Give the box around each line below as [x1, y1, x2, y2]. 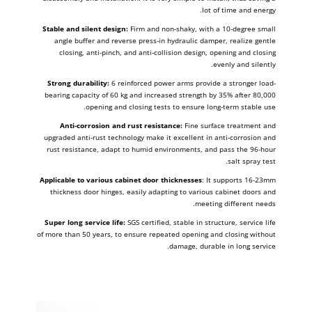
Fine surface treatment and [182, 120, 276, 131]
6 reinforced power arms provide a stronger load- [111, 78, 276, 88]
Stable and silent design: [42, 24, 130, 34]
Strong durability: [47, 78, 111, 88]
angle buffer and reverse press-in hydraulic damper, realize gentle [54, 36, 276, 46]
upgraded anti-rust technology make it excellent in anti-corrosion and [43, 132, 276, 143]
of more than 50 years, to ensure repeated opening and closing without [36, 229, 276, 240]
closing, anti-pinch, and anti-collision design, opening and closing [58, 47, 276, 58]
